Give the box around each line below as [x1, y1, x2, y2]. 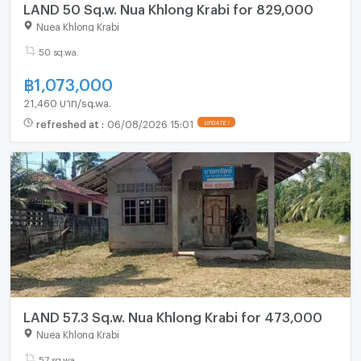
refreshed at [35, 118, 102, 127]
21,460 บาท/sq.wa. [23, 97, 111, 106]
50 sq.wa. [38, 47, 79, 55]
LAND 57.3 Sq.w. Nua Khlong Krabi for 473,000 [23, 309, 322, 320]
